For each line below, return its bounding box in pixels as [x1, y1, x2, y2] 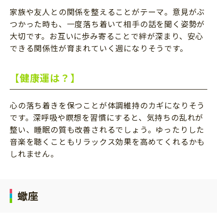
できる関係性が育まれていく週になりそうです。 [10, 42, 188, 54]
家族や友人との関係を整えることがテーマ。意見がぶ [10, 5, 205, 17]
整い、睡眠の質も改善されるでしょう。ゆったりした [10, 123, 205, 135]
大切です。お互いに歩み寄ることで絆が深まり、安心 [10, 30, 204, 42]
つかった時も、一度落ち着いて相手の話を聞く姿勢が [10, 17, 205, 30]
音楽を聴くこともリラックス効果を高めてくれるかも [10, 135, 205, 147]
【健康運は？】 [10, 70, 80, 85]
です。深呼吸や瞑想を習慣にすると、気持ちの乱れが [10, 111, 204, 123]
